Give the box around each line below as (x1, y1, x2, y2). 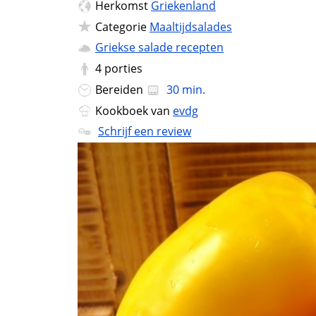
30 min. (164, 81, 205, 97)
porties (104, 61, 142, 77)
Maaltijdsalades (150, 18, 232, 35)
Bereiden (95, 81, 146, 97)
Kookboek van (95, 102, 173, 119)
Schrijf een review (98, 123, 191, 140)
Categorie (95, 18, 150, 35)
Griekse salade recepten (95, 39, 224, 56)
